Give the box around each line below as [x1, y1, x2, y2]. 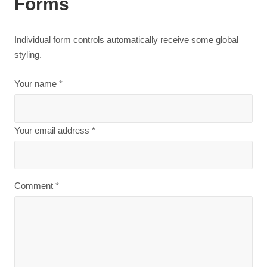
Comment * [14, 181, 59, 191]
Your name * [14, 79, 63, 89]
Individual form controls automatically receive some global [14, 35, 238, 45]
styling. [14, 49, 42, 60]
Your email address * [14, 125, 95, 135]
